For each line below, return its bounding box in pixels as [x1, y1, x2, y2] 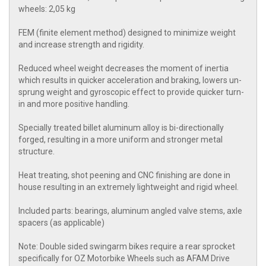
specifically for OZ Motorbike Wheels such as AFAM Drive [18, 254, 230, 264]
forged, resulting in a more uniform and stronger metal [18, 135, 223, 145]
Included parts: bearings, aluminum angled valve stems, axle [18, 206, 242, 216]
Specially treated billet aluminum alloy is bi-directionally [18, 123, 224, 133]
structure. [18, 147, 55, 157]
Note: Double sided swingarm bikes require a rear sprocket [18, 242, 235, 252]
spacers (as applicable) [18, 218, 104, 228]
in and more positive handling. [18, 99, 129, 109]
